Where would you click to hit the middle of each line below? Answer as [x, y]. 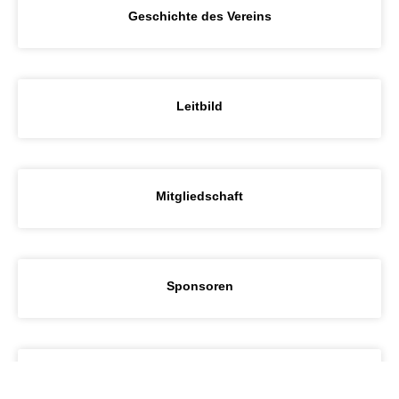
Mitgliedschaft [199, 195]
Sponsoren [199, 285]
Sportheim [199, 375]
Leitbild [199, 106]
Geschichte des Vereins [199, 16]
